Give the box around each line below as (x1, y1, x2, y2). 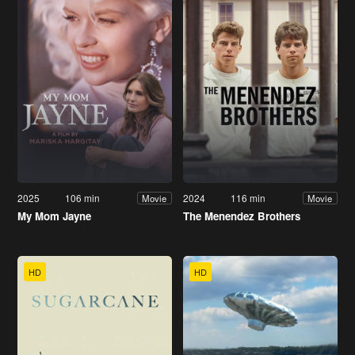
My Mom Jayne (17, 208, 91, 224)
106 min (65, 191, 101, 205)
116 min (231, 191, 266, 205)
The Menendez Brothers (183, 208, 300, 224)
